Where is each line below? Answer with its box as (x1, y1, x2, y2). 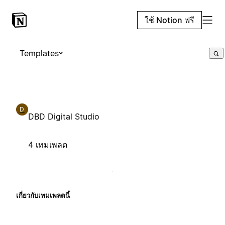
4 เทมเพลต (28, 139, 67, 150)
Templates (20, 48, 59, 58)
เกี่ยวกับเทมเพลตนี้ (16, 191, 70, 199)
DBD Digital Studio (28, 111, 99, 122)
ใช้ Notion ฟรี (145, 15, 194, 25)
